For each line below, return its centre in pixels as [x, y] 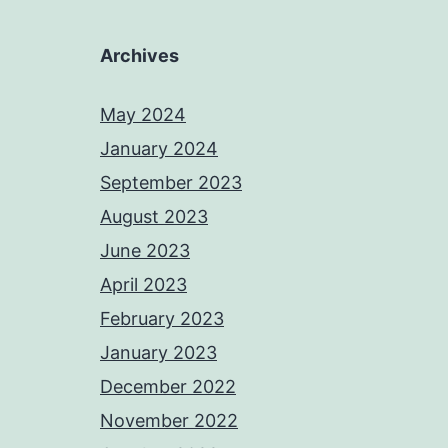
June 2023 [145, 250]
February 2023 [162, 318]
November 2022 [169, 420]
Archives [139, 55]
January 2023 [158, 352]
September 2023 [171, 182]
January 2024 [159, 148]
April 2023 [143, 284]
